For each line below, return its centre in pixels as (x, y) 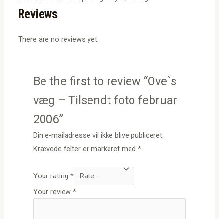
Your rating (52, 176)
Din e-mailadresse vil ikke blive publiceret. (99, 135)
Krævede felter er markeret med (86, 148)
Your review (53, 191)
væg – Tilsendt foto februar (106, 100)
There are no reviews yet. (59, 39)
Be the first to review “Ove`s (105, 81)
